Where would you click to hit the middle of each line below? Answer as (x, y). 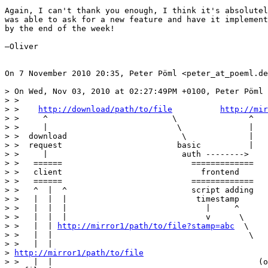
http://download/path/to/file (105, 109)
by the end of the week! (60, 28)
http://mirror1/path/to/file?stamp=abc (146, 226)
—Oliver (22, 46)
